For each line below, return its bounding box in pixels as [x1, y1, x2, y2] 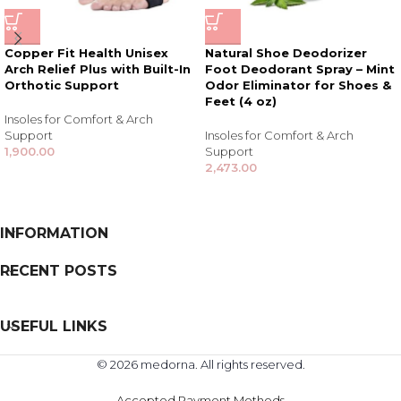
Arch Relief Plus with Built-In [4, 62, 191, 77]
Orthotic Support [4, 78, 119, 93]
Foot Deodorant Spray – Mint [205, 62, 395, 77]
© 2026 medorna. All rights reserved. [96, 357, 305, 372]
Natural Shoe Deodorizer [205, 46, 367, 61]
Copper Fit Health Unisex [4, 46, 168, 61]
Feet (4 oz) [205, 94, 277, 109]
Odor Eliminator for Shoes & [205, 78, 391, 93]
